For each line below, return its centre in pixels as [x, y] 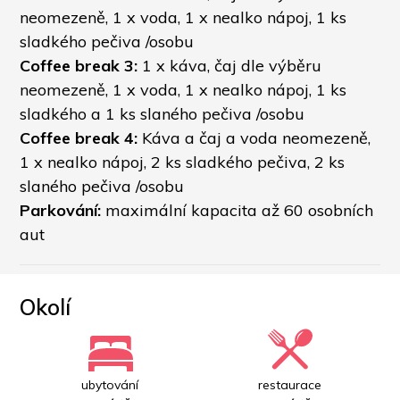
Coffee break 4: [79, 137]
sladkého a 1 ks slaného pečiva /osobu [162, 113]
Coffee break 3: [81, 65]
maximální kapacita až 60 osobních [237, 210]
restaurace [290, 384]
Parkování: [61, 210]
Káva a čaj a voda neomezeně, [254, 137]
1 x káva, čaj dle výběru [232, 65]
